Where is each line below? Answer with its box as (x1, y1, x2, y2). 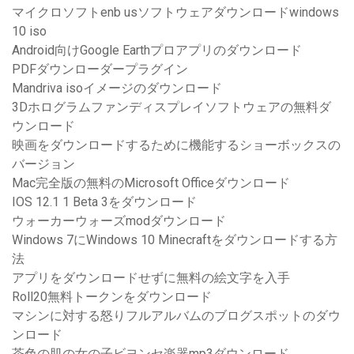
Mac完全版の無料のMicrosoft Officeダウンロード (12, 175, 290, 191)
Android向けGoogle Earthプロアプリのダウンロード (12, 43, 302, 58)
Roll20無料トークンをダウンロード (12, 289, 212, 305)
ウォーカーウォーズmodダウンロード (12, 213, 226, 229)
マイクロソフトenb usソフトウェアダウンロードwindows (12, 5, 339, 21)
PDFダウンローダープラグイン (12, 62, 188, 77)
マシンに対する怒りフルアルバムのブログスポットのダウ (12, 308, 341, 324)
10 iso (12, 24, 47, 40)
